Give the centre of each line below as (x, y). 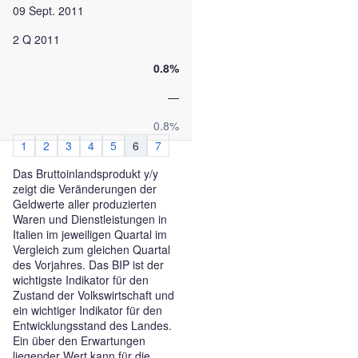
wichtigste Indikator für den (81, 280)
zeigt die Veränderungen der (85, 189)
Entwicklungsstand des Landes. (92, 325)
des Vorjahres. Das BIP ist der (88, 265)
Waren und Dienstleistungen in (90, 219)
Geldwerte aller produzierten (85, 204)
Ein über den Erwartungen (79, 340)
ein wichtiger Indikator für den (88, 310)
